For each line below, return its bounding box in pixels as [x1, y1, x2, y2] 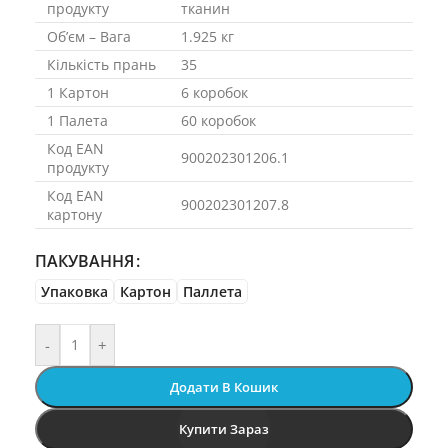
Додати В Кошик [170, 378, 278, 396]
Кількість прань [47, 55, 156, 74]
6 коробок [181, 83, 248, 102]
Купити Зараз [179, 420, 269, 438]
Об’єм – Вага [47, 27, 131, 46]
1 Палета [47, 111, 108, 130]
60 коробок [181, 111, 256, 130]
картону [47, 205, 102, 224]
